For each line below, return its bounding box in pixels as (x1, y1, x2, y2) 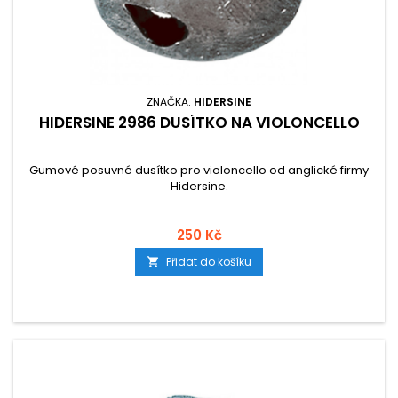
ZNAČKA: (147, 94, 194, 109)
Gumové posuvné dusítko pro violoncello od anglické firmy (29, 162, 369, 179)
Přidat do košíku (166, 254, 251, 269)
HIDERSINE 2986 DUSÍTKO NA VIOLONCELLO (38, 112, 360, 133)
